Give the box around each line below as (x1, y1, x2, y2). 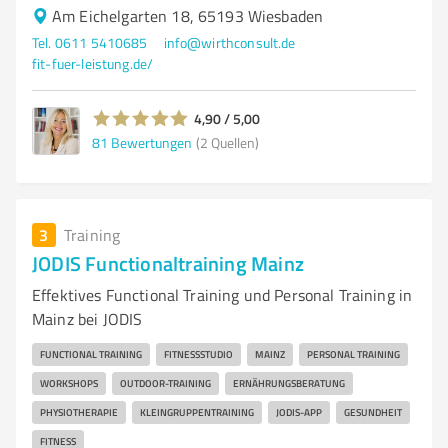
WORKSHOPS (40, 376, 98, 390)
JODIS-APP (276, 405, 322, 419)
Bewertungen (111, 132, 192, 152)
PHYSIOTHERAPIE (40, 405, 118, 419)
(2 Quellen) (196, 132, 259, 152)
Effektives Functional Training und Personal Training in (32, 284, 413, 306)
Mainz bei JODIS (32, 308, 143, 330)
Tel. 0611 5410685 (32, 33, 148, 52)
